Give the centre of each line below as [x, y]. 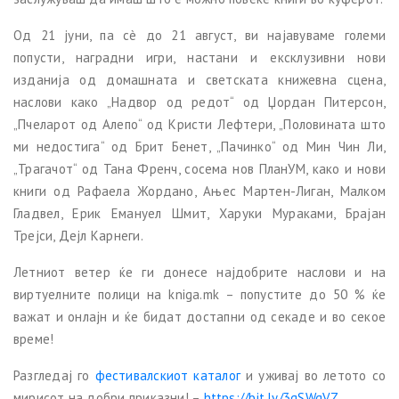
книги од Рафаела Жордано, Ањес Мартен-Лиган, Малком [199, 191]
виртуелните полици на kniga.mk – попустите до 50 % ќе [199, 295]
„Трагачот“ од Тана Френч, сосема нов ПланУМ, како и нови [199, 169]
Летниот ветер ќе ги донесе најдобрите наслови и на [199, 273]
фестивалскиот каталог [168, 376]
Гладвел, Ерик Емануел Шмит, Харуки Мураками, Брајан [199, 214]
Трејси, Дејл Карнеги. [78, 236]
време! [34, 339]
